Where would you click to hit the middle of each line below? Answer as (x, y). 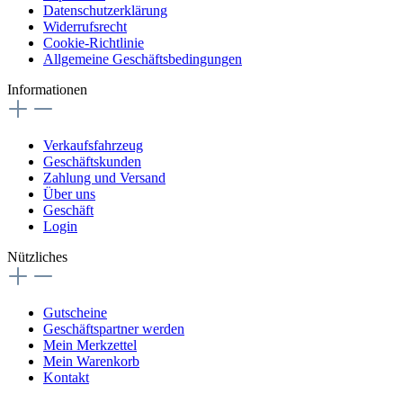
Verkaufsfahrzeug (93, 145)
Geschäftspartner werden (114, 328)
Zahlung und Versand (104, 177)
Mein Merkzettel (90, 345)
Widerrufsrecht (85, 26)
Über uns (69, 193)
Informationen (47, 89)
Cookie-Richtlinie (94, 42)
